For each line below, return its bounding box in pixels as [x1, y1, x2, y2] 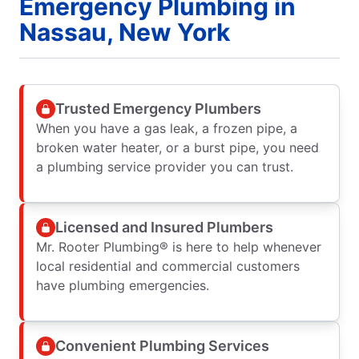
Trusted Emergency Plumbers [55, 99, 261, 117]
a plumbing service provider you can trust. [36, 159, 293, 175]
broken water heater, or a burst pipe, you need [36, 139, 319, 156]
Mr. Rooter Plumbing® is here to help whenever [36, 239, 321, 256]
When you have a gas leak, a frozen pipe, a [36, 120, 297, 137]
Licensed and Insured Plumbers [55, 218, 273, 236]
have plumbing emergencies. [36, 277, 209, 294]
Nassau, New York [19, 18, 230, 47]
